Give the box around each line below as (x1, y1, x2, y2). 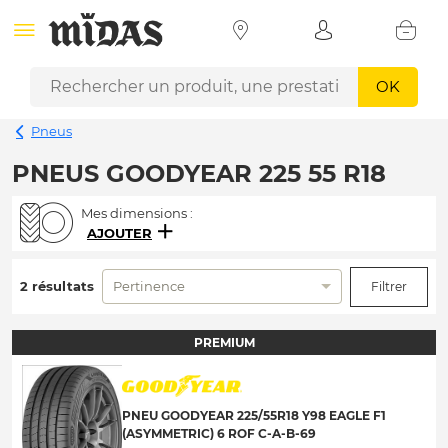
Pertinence (113, 278, 185, 294)
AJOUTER (87, 224, 152, 241)
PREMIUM (193, 334, 255, 350)
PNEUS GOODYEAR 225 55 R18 (12, 159, 386, 188)
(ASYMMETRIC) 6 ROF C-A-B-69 (122, 425, 316, 441)
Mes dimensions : (81, 204, 193, 221)
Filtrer (371, 278, 407, 294)
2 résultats (20, 278, 94, 294)
